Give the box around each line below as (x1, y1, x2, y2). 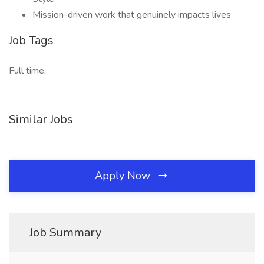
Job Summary (29, 225, 101, 240)
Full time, (9, 64, 46, 77)
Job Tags (9, 32, 54, 48)
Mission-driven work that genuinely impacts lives (32, 8, 231, 21)
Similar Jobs (9, 111, 73, 127)
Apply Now (95, 169, 153, 183)
